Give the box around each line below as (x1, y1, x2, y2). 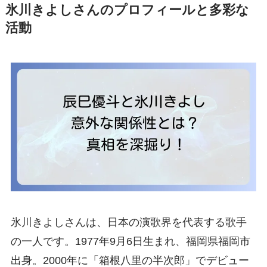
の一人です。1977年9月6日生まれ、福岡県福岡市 (10, 235, 250, 247)
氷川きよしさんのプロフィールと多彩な (5, 2, 249, 17)
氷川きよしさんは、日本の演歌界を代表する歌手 (10, 216, 247, 228)
